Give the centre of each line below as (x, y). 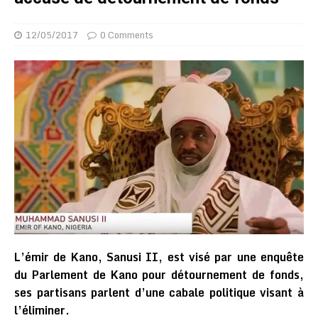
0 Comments (127, 35)
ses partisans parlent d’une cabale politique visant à (159, 292)
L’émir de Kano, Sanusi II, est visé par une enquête (159, 257)
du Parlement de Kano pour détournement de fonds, (159, 274)
